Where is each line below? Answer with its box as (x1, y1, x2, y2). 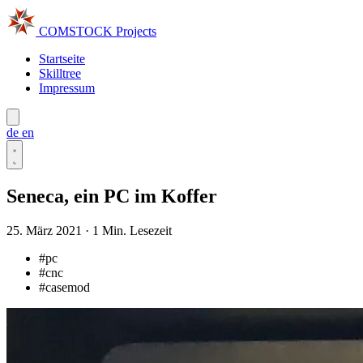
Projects (116, 24, 156, 38)
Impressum (39, 81, 95, 95)
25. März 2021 (6, 223, 82, 237)
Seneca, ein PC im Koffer (6, 185, 217, 207)
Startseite (39, 52, 85, 66)
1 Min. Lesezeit (92, 223, 172, 237)
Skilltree (39, 66, 81, 80)
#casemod (39, 280, 90, 294)
